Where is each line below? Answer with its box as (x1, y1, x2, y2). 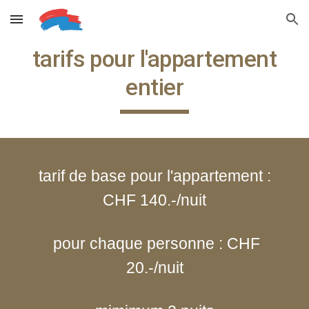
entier (126, 74, 183, 101)
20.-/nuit (126, 259, 183, 277)
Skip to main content (11, 19, 109, 32)
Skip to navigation (212, 19, 298, 32)
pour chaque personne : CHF (49, 235, 260, 252)
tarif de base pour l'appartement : (38, 167, 271, 185)
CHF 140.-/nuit (103, 191, 206, 209)
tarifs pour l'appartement (32, 46, 277, 72)
